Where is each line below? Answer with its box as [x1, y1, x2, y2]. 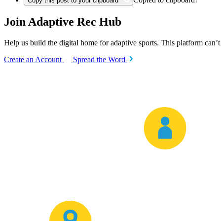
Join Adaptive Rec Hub [4, 15, 121, 28]
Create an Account [4, 55, 64, 64]
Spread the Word [73, 55, 127, 64]
